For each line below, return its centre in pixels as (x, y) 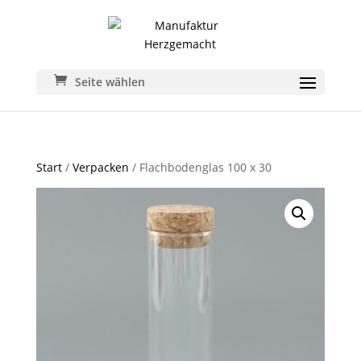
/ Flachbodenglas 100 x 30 (200, 167)
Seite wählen (110, 82)
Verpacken (100, 167)
